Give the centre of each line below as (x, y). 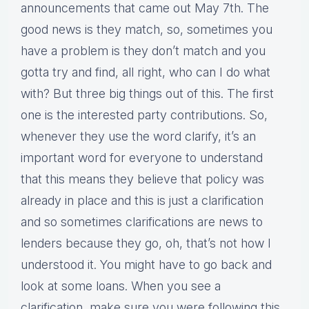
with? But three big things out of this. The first (147, 94)
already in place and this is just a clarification (142, 201)
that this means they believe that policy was (142, 179)
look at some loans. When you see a (121, 286)
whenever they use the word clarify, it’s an (138, 137)
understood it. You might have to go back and (146, 265)
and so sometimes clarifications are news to (142, 222)
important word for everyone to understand (142, 158)
